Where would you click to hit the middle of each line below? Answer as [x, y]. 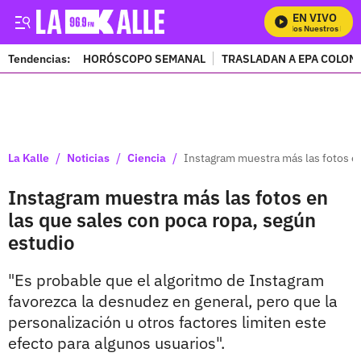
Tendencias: [39, 58]
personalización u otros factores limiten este [167, 322]
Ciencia [147, 158]
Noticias [88, 158]
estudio [41, 243]
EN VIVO [315, 18]
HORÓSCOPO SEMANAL [144, 58]
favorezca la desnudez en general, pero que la [173, 301]
